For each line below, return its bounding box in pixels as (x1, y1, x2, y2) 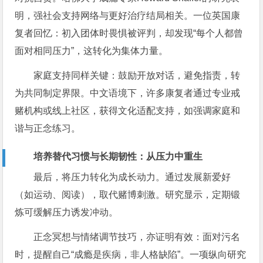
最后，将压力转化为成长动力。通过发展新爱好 (33, 171, 231, 182)
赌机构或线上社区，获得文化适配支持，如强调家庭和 (15, 105, 241, 116)
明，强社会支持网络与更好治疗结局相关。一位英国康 (15, 10, 241, 21)
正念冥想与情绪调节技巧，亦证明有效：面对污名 (33, 231, 241, 242)
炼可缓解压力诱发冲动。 (15, 207, 119, 217)
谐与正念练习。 (15, 123, 81, 133)
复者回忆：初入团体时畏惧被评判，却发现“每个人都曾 (15, 28, 244, 38)
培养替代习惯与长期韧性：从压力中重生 (33, 151, 203, 161)
